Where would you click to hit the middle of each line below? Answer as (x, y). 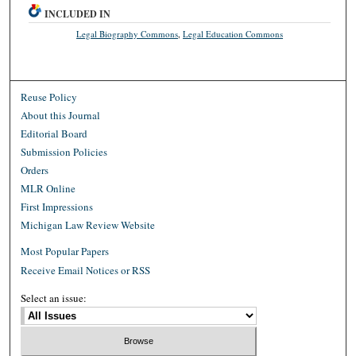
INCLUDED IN (78, 14)
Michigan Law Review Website (88, 224)
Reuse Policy (49, 97)
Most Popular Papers (65, 251)
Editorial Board (54, 133)
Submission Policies (64, 151)
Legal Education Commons (233, 33)
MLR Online (48, 188)
